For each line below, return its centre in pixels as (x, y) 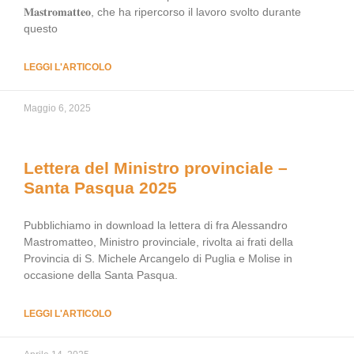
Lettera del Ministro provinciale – (156, 168)
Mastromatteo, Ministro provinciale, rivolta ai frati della (158, 242)
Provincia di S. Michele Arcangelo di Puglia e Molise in (158, 258)
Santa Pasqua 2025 (100, 188)
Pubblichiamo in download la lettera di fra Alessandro (156, 225)
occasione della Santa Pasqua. (101, 275)
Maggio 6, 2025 (57, 108)
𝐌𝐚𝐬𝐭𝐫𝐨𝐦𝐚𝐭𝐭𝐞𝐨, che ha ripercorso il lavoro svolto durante (162, 12)
